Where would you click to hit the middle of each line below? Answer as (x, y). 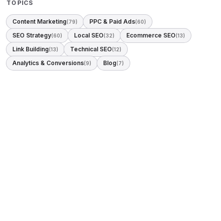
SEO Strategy (32, 35)
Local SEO (89, 35)
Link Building (31, 49)
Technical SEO (91, 49)
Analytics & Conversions (48, 63)
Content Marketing (40, 21)
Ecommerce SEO (151, 35)
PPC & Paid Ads (112, 21)
